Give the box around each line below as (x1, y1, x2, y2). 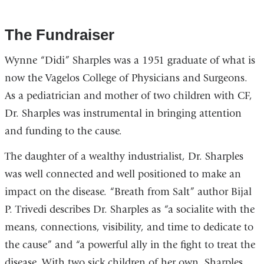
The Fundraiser (4, 25, 114, 44)
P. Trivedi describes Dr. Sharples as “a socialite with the (4, 203, 255, 216)
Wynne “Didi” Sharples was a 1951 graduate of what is (4, 54, 255, 67)
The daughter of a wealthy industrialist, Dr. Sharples (4, 150, 243, 163)
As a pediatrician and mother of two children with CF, (4, 89, 252, 102)
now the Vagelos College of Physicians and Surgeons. (4, 71, 247, 84)
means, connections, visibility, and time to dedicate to (4, 221, 253, 234)
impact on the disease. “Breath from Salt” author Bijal (4, 186, 252, 199)
